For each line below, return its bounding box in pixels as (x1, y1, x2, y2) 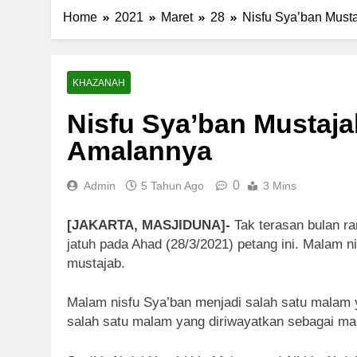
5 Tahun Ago (141, 179, 204, 193)
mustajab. (67, 255, 125, 271)
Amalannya (67, 135, 212, 167)
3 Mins (263, 179, 296, 193)
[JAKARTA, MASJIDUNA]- (67, 217, 234, 233)
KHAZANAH (73, 77, 125, 89)
